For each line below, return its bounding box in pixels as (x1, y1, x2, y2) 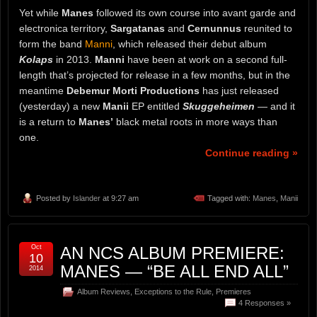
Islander (73, 193, 100, 202)
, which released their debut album (113, 38, 267, 50)
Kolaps (19, 54, 53, 66)
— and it (255, 100, 295, 113)
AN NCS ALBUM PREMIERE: (60, 243, 284, 263)
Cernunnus (188, 23, 241, 35)
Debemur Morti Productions (67, 85, 200, 97)
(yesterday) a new (19, 100, 103, 113)
